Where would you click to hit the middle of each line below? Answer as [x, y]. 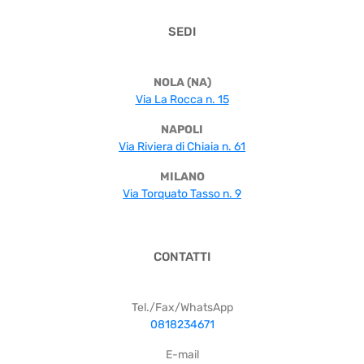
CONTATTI [182, 257]
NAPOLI [182, 130]
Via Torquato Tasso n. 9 [182, 194]
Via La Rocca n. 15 [182, 100]
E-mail [182, 355]
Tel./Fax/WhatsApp [182, 308]
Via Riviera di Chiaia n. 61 [182, 147]
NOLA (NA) [182, 83]
